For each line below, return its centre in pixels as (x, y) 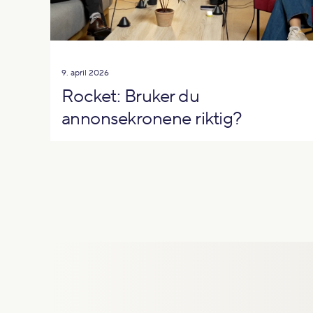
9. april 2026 (85, 73)
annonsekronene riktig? (152, 119)
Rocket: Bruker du (131, 96)
